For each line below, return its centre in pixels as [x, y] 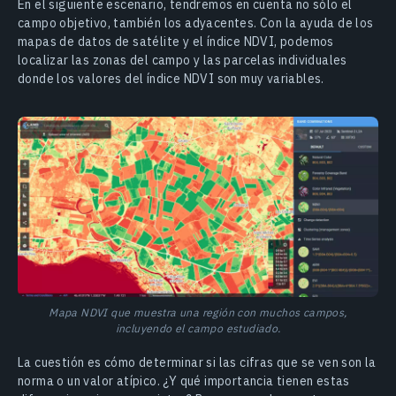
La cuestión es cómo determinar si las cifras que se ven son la [197, 362]
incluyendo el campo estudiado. [198, 327]
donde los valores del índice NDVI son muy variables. [171, 78]
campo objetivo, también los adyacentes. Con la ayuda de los [196, 23]
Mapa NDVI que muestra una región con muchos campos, [198, 312]
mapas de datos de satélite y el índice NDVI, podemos [176, 41]
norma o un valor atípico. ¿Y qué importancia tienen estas [184, 381]
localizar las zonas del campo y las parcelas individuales [183, 60]
